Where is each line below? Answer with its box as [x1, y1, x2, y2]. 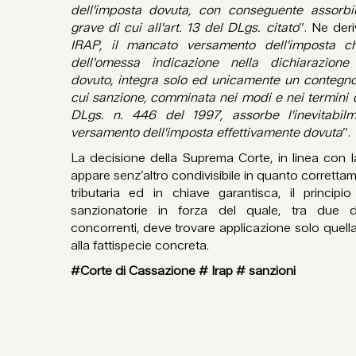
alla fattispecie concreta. [70, 237, 209, 253]
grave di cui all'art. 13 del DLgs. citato [70, 19, 299, 36]
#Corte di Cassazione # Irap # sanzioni [70, 262, 302, 279]
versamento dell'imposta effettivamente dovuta [70, 124, 342, 141]
